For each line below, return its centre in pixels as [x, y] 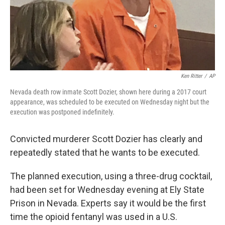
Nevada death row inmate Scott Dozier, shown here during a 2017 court [108, 92]
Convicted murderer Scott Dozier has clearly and [106, 139]
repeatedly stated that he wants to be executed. [105, 152]
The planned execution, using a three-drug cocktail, [111, 176]
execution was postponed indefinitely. [62, 112]
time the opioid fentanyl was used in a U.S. [94, 217]
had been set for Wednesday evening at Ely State [107, 190]
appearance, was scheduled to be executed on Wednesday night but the [110, 102]
